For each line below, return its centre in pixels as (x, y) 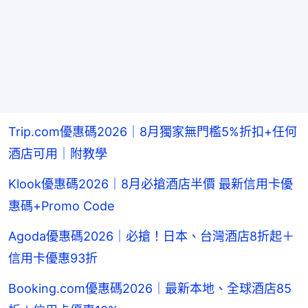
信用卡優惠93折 (53, 258)
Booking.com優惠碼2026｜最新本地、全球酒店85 (150, 289)
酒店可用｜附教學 (58, 154)
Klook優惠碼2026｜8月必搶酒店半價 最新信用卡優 (151, 184)
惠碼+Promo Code (61, 206)
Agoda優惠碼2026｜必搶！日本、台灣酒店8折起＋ (151, 236)
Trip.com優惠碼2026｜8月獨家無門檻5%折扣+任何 (153, 132)
